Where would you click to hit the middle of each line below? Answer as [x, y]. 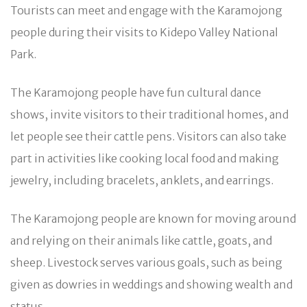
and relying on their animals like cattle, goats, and [141, 240]
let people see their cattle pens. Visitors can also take [148, 136]
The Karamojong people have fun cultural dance [136, 92]
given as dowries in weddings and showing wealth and [151, 284]
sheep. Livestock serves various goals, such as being [146, 262]
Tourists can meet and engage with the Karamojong [146, 10]
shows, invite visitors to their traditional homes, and [149, 114]
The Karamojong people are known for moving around [153, 218]
